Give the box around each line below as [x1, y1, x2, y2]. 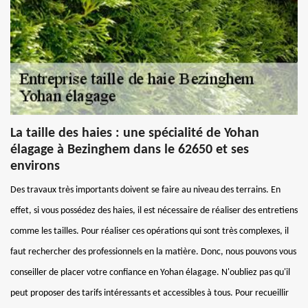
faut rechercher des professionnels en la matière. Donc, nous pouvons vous [10, 246, 296, 257]
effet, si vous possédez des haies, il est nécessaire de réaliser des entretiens [10, 205, 298, 216]
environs [10, 159, 60, 173]
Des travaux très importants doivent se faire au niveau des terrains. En [10, 184, 280, 195]
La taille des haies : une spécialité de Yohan [10, 126, 259, 140]
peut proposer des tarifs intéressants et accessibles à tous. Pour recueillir [10, 287, 289, 298]
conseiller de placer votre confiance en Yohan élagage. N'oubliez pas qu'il [10, 267, 290, 278]
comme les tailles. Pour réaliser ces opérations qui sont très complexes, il [10, 225, 289, 236]
